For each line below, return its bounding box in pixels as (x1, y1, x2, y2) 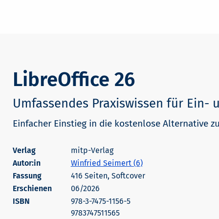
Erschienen (12, 184, 52, 194)
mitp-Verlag (70, 146, 113, 155)
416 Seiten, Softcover (70, 171, 145, 181)
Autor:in (12, 158, 41, 168)
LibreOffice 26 (12, 68, 135, 92)
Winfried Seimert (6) (70, 158, 143, 168)
